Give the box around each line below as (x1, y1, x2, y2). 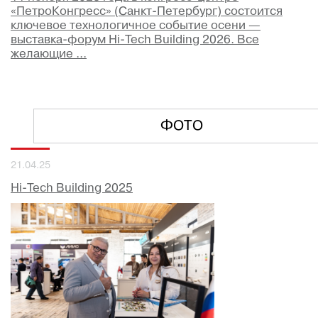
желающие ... (11, 49, 87, 60)
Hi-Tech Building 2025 (11, 183, 133, 194)
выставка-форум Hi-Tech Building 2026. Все (11, 35, 259, 45)
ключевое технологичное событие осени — (11, 21, 261, 31)
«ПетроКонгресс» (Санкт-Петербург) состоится (11, 6, 283, 17)
